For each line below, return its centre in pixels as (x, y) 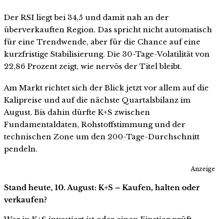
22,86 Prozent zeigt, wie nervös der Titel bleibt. (93, 66)
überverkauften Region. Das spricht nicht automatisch (108, 30)
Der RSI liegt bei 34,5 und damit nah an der (86, 18)
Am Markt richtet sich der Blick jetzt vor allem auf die (106, 88)
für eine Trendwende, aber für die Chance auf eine (102, 42)
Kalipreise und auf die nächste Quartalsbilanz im (97, 100)
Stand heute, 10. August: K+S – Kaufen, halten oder (102, 187)
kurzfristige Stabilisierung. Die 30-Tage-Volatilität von (107, 54)
